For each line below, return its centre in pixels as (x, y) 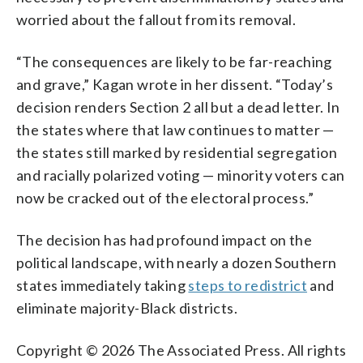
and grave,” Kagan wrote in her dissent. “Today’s (175, 84)
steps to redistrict (248, 285)
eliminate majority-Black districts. (127, 307)
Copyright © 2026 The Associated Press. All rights (181, 350)
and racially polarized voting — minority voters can (181, 175)
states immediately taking (102, 285)
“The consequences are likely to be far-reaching (174, 61)
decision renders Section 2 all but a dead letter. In (178, 107)
